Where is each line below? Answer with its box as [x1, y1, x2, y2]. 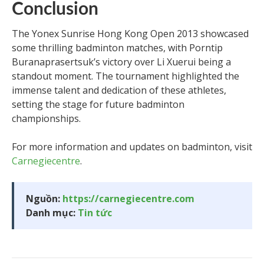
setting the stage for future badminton [12, 97, 184, 111]
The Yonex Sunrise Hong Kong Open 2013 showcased [12, 27, 249, 40]
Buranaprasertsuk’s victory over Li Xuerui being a [12, 55, 231, 68]
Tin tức [78, 206, 112, 219]
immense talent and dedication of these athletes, [12, 83, 226, 97]
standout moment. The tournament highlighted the [12, 69, 239, 82]
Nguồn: [26, 192, 62, 205]
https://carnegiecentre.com [62, 192, 194, 205]
